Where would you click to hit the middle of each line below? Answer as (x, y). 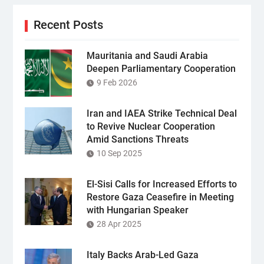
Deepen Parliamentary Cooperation (161, 69)
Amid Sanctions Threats (137, 140)
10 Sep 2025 (119, 154)
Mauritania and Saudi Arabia (147, 56)
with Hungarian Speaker (137, 210)
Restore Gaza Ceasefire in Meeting (160, 197)
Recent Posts (68, 25)
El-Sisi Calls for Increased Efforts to (161, 184)
